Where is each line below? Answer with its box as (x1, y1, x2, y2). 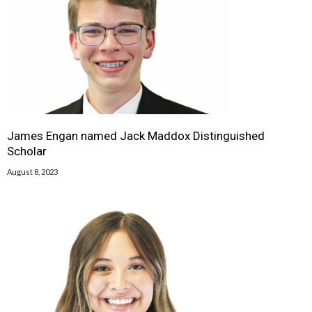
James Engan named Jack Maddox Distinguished (7, 128, 265, 143)
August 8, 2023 (7, 166, 58, 176)
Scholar (7, 143, 47, 158)
